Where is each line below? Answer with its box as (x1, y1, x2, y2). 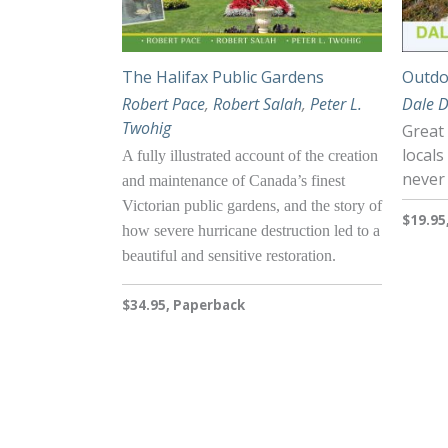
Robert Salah (213, 92, 302, 115)
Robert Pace (122, 92, 205, 115)
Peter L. (310, 92, 362, 115)
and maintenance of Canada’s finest (122, 172, 345, 190)
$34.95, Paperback (122, 296, 245, 315)
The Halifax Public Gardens (122, 65, 324, 88)
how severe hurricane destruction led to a (122, 222, 380, 240)
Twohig (122, 116, 171, 139)
